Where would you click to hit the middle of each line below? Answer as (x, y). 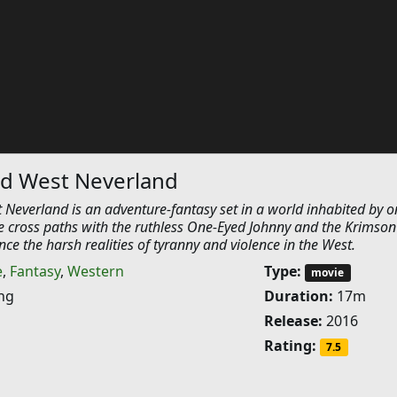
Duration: (298, 296)
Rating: (290, 346)
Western (95, 271)
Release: (293, 321)
